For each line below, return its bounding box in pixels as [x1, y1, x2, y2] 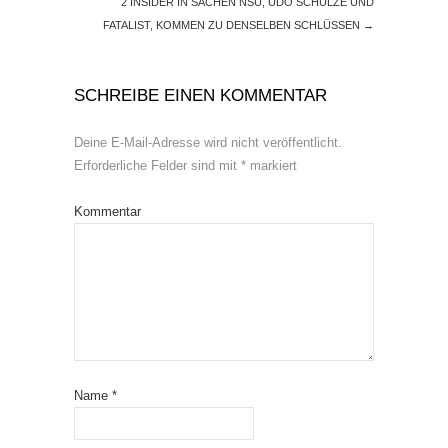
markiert [246, 158, 297, 174]
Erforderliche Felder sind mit [74, 158, 241, 174]
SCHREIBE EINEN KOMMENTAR [74, 86, 327, 106]
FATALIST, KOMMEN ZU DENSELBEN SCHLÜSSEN [103, 19, 363, 32]
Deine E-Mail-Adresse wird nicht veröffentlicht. [74, 135, 342, 151]
